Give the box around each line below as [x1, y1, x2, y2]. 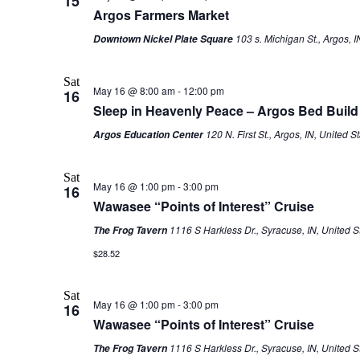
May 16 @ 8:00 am [92, 84, 175, 98]
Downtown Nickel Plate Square [92, 32, 235, 47]
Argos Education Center [92, 128, 206, 142]
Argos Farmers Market [92, 6, 229, 25]
